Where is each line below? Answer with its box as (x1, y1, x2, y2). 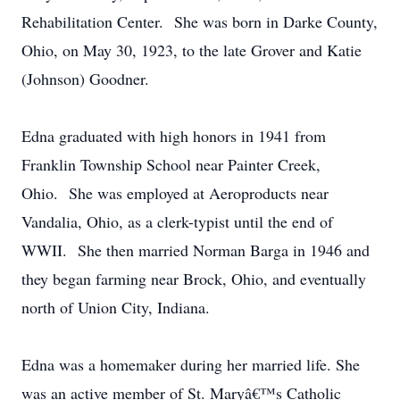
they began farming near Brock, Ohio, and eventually (21, 268, 366, 289)
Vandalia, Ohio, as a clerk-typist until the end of (21, 211, 333, 232)
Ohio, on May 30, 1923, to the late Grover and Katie (21, 39, 362, 61)
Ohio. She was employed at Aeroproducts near (21, 182, 329, 204)
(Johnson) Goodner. (21, 68, 149, 89)
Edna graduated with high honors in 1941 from (21, 125, 326, 146)
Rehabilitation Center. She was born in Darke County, (21, 11, 378, 32)
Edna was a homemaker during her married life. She (21, 354, 360, 375)
